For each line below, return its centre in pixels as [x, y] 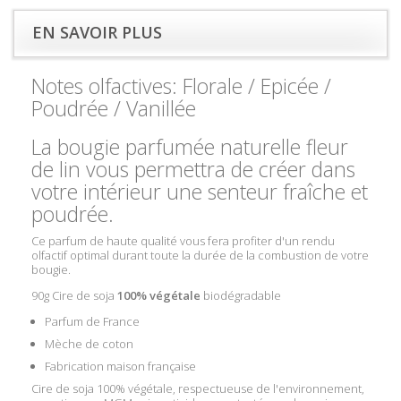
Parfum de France [92, 321]
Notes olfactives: [107, 86]
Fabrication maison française [120, 366]
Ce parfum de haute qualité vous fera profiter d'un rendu [183, 241]
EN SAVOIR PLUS [97, 32]
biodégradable [241, 295]
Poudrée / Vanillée [114, 108]
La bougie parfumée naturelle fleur [190, 147]
